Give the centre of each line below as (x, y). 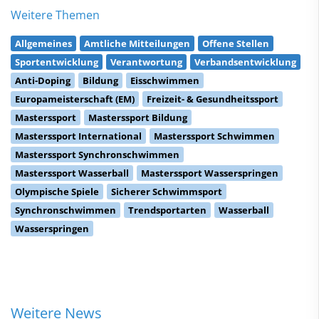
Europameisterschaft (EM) (75, 99)
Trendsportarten (167, 210)
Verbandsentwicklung (245, 62)
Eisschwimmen (165, 80)
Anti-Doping (43, 80)
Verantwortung (146, 62)
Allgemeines (43, 43)
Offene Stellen (236, 43)
